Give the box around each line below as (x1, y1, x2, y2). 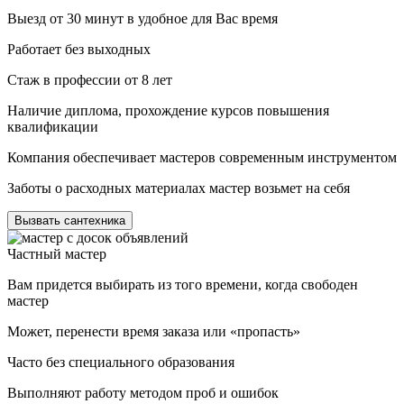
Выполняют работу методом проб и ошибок (7, 385, 279, 401)
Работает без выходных (7, 41, 151, 58)
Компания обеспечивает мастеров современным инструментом (7, 150, 397, 166)
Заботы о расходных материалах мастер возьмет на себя (7, 180, 350, 197)
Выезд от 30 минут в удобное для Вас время (7, 11, 278, 27)
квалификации (7, 119, 98, 135)
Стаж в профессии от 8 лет (7, 72, 172, 88)
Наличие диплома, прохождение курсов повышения (7, 103, 329, 119)
